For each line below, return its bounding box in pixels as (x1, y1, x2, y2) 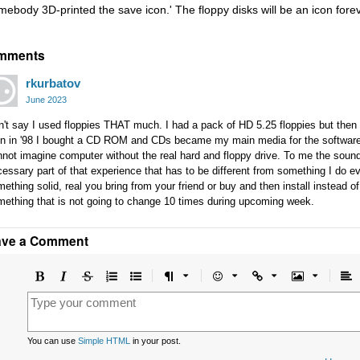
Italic (68, 269, 92, 282)
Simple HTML (78, 336, 130, 346)
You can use (27, 336, 78, 346)
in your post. (130, 336, 181, 346)
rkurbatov (26, 76, 80, 90)
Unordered (141, 269, 195, 282)
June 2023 (26, 95, 67, 104)
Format (189, 269, 227, 282)
